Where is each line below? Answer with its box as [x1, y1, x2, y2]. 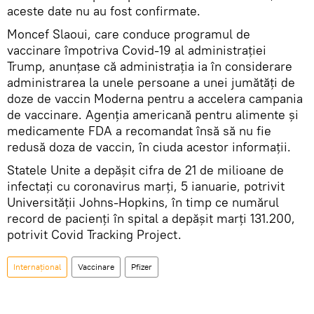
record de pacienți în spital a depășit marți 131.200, [7, 210, 295, 227]
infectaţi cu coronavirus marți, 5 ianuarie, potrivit [7, 178, 285, 195]
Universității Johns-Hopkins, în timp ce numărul [7, 194, 279, 211]
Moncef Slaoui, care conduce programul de [7, 26, 250, 43]
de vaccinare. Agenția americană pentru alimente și [7, 107, 299, 123]
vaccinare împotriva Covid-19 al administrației [7, 42, 266, 59]
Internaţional [13, 261, 61, 273]
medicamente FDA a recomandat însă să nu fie [7, 123, 271, 139]
